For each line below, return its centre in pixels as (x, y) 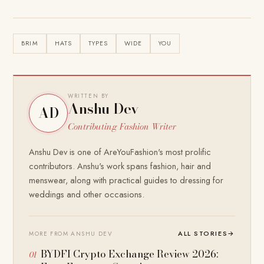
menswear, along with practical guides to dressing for (126, 180)
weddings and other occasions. (87, 194)
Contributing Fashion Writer (122, 127)
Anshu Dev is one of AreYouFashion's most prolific (120, 152)
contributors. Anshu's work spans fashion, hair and (120, 166)
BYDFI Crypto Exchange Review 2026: (130, 254)
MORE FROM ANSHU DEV (71, 234)
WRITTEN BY (88, 96)
